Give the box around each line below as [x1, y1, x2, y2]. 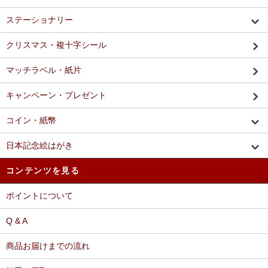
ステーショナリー [6, 15, 73, 25]
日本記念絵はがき [6, 141, 73, 151]
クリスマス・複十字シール [6, 40, 106, 50]
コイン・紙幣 [6, 115, 56, 126]
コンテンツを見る [6, 166, 80, 176]
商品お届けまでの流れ [6, 241, 90, 251]
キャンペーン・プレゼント [6, 90, 106, 100]
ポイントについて [6, 191, 73, 201]
